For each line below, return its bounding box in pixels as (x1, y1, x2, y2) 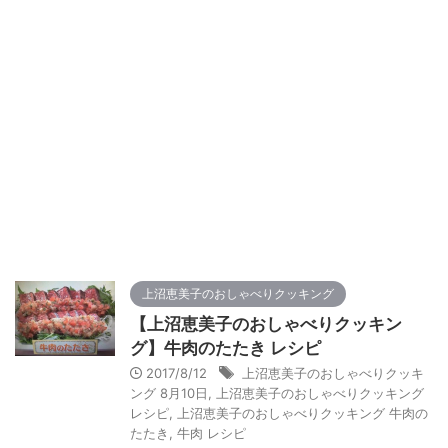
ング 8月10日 (130, 385, 208, 401)
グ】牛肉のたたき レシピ (130, 338, 321, 358)
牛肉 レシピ (177, 425, 246, 441)
